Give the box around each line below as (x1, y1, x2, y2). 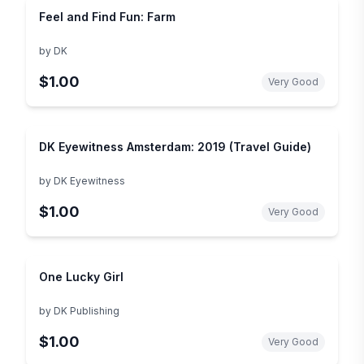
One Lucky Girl (39, 269, 123, 284)
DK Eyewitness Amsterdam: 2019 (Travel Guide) (39, 139, 311, 154)
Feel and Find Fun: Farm (39, 9, 175, 24)
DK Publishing (54, 304, 119, 317)
